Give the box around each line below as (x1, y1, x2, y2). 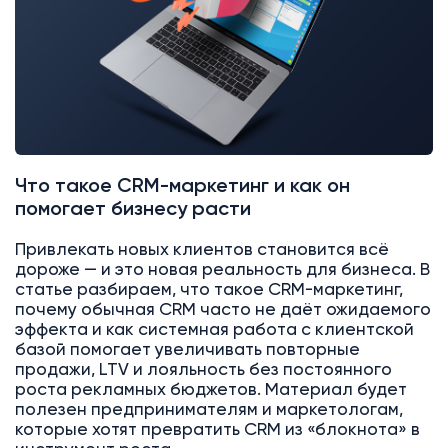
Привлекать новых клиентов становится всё (14, 242, 389, 260)
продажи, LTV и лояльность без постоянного (14, 362, 392, 380)
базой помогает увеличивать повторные (14, 342, 360, 360)
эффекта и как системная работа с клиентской (14, 322, 414, 340)
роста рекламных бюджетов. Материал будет (14, 382, 407, 400)
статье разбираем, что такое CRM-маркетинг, (14, 282, 403, 300)
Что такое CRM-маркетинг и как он (14, 177, 350, 197)
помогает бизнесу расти (14, 200, 251, 220)
